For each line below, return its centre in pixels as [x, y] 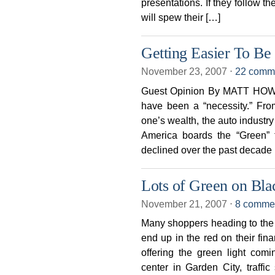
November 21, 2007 [185, 204]
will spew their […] [181, 17]
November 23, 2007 [185, 72]
